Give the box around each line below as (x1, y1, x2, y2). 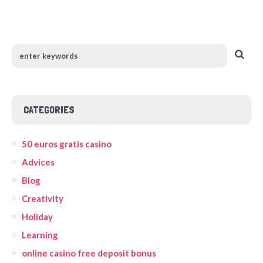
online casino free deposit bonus (22, 247, 156, 258)
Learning (22, 229, 58, 240)
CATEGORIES (23, 103, 75, 116)
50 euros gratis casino (22, 138, 112, 149)
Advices (22, 156, 55, 167)
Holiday (22, 211, 53, 222)
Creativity (22, 193, 63, 204)
